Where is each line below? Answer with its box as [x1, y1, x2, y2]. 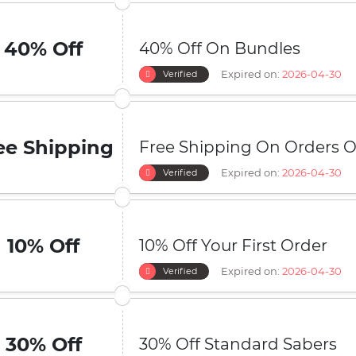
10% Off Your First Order [139, 236, 327, 255]
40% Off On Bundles [139, 39, 300, 58]
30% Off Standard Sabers [139, 335, 337, 354]
